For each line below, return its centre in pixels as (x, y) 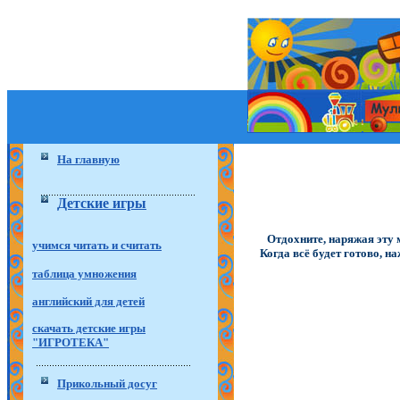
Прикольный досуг (107, 383)
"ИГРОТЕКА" (71, 343)
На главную (88, 159)
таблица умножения (84, 274)
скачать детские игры (89, 329)
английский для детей (88, 301)
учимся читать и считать (97, 245)
